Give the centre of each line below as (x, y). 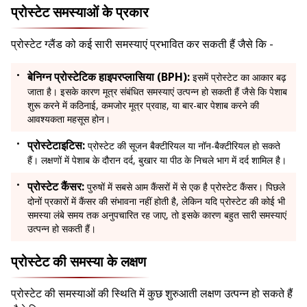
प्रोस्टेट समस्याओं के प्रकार (80, 12)
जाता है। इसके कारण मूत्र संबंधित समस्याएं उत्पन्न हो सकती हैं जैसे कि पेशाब (157, 92)
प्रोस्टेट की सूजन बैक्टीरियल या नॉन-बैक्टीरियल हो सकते (184, 146)
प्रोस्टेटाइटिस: (58, 146)
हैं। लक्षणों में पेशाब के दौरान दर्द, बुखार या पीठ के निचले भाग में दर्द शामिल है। (158, 160)
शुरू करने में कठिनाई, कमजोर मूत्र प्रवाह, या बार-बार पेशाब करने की (143, 106)
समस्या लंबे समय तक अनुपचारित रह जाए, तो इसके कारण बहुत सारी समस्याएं (157, 215)
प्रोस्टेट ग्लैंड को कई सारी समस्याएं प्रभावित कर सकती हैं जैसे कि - (144, 44)
